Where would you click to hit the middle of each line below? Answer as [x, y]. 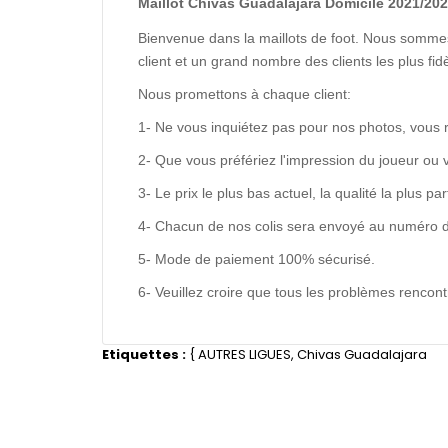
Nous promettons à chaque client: [244, 94]
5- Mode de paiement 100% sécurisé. [256, 259]
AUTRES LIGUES [244, 354]
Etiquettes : [144, 354]
